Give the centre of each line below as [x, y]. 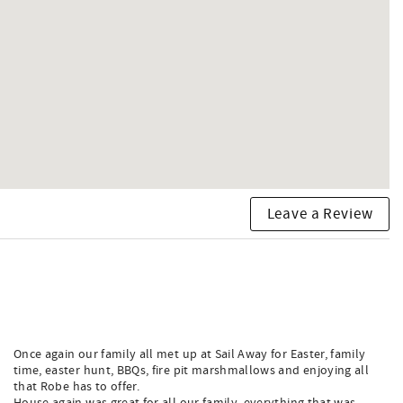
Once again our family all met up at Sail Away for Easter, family [190, 354]
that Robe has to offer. [77, 387]
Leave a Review [320, 214]
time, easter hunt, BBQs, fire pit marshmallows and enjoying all [192, 371]
